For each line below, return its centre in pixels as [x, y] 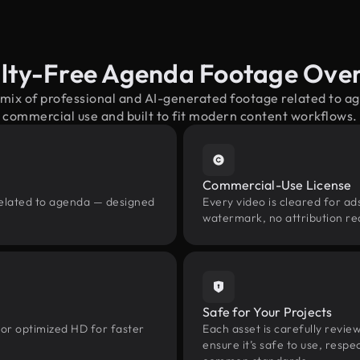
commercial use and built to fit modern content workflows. [180, 116]
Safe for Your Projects [268, 312]
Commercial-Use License [277, 185]
